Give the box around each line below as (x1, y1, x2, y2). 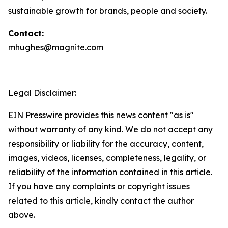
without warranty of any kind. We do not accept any (8, 124, 213, 134)
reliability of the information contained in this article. (8, 167, 212, 177)
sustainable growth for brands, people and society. (8, 6, 207, 16)
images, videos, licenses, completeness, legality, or (8, 153, 206, 163)
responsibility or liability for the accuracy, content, (8, 138, 204, 149)
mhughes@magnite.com (8, 42, 103, 52)
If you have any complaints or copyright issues (8, 181, 190, 191)
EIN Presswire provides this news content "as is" (8, 110, 194, 120)
